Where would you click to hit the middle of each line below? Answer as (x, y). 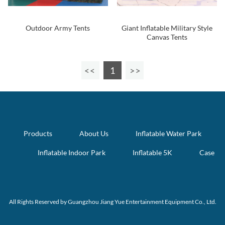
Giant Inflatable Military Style (167, 28)
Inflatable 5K (152, 153)
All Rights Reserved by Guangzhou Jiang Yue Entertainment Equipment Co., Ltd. (113, 202)
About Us (94, 134)
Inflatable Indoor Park (72, 153)
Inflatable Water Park (168, 134)
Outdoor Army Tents (58, 28)
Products (38, 134)
